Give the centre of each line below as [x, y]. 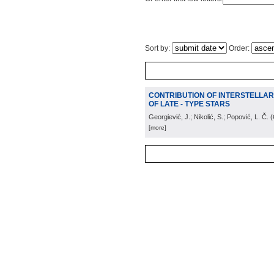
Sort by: [158, 48]
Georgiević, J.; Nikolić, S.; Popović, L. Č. [209, 117]
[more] [157, 128]
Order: [239, 48]
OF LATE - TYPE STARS [189, 104]
